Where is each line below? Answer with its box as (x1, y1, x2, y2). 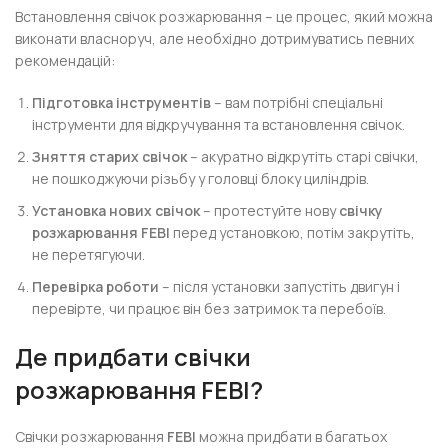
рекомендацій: (15, 51, 116, 70)
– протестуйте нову (200, 201, 340, 220)
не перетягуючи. (32, 245, 146, 264)
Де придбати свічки (15, 340, 252, 373)
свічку (339, 201, 384, 220)
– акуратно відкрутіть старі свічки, (187, 147, 420, 166)
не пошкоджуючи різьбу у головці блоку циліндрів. (32, 169, 370, 188)
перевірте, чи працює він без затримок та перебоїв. (32, 299, 387, 318)
